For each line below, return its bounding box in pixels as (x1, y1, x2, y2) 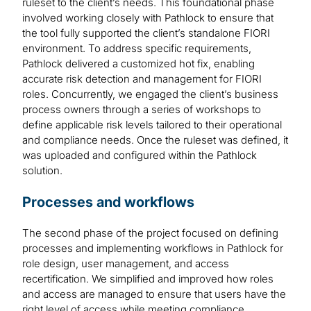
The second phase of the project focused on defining (22, 226, 278, 240)
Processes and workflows (22, 194, 194, 211)
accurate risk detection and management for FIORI (22, 72, 262, 86)
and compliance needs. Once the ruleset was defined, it (22, 133, 288, 147)
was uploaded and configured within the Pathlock (22, 149, 257, 162)
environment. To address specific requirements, (22, 42, 251, 56)
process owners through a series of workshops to (22, 103, 261, 117)
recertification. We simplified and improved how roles (22, 272, 274, 286)
